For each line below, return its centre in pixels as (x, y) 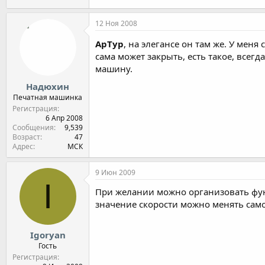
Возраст (26, 137)
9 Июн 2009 (115, 172)
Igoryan (48, 235)
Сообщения (33, 127)
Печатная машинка (48, 97)
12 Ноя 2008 (116, 23)
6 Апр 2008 (64, 118)
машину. (114, 69)
